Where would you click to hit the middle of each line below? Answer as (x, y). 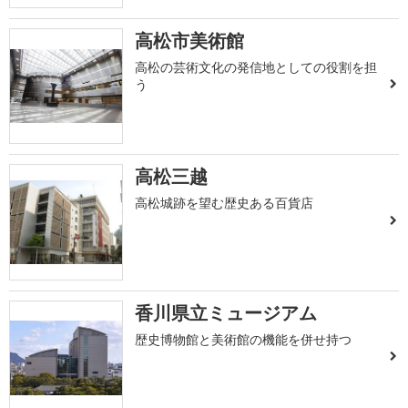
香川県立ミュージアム (226, 312)
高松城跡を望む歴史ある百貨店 (224, 203)
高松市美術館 (190, 40)
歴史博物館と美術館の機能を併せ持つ (244, 339)
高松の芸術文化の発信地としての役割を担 (256, 66)
